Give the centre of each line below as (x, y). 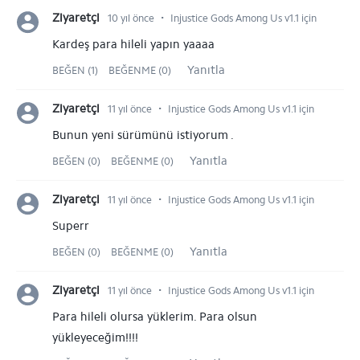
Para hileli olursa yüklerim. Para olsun (155, 317)
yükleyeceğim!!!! (95, 337)
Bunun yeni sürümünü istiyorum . (143, 135)
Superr (71, 226)
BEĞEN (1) (76, 70)
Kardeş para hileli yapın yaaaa (133, 44)
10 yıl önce (131, 18)
